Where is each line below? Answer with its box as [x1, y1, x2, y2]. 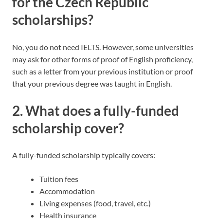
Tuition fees [39, 174, 78, 183]
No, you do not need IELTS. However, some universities [12, 42, 194, 52]
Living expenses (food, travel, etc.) [39, 198, 151, 208]
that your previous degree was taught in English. [12, 78, 172, 88]
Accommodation [39, 186, 95, 196]
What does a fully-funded [25, 102, 179, 119]
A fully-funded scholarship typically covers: [12, 150, 155, 160]
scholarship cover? [12, 119, 124, 136]
